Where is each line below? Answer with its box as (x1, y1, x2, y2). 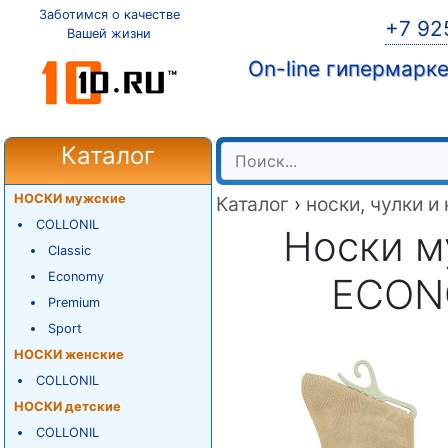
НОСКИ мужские (13, 191, 126, 206)
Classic (48, 243, 92, 258)
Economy (48, 269, 105, 284)
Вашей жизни (67, 26, 151, 41)
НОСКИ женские (13, 347, 124, 362)
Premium (48, 295, 101, 310)
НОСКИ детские (13, 399, 121, 414)
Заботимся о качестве (38, 7, 180, 22)
